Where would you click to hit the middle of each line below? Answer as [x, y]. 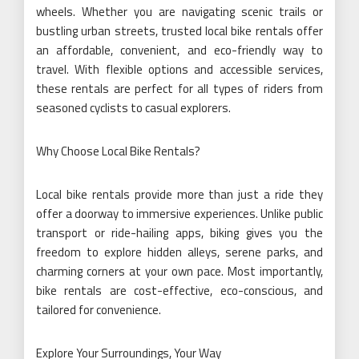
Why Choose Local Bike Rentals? [118, 151]
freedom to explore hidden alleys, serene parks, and [179, 252]
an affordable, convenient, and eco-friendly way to [179, 50]
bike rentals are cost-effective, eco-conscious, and [179, 290]
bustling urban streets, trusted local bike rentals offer [179, 31]
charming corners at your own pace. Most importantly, [179, 271]
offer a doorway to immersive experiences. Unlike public [179, 214]
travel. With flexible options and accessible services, [179, 69]
